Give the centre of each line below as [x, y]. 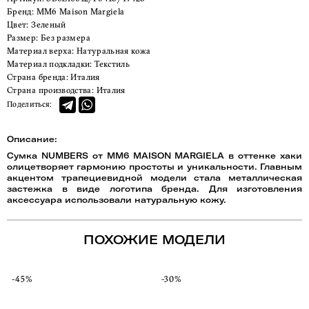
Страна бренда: [38, 77]
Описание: [32, 139]
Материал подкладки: [50, 64]
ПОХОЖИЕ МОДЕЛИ [154, 240]
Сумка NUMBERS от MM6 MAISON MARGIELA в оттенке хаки [154, 156]
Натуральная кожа [113, 51]
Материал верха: [41, 51]
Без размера [65, 38]
